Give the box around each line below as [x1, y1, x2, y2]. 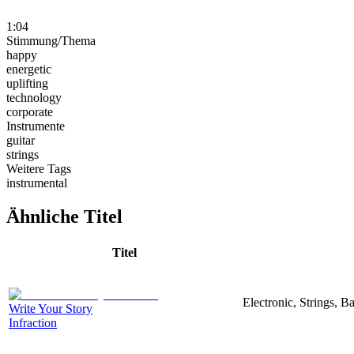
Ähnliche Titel [6, 205, 122, 227]
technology [6, 90, 62, 104]
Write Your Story [9, 301, 92, 315]
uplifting [6, 76, 48, 90]
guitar [6, 133, 35, 147]
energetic [6, 62, 51, 76]
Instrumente [6, 119, 65, 133]
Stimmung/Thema [6, 33, 96, 47]
